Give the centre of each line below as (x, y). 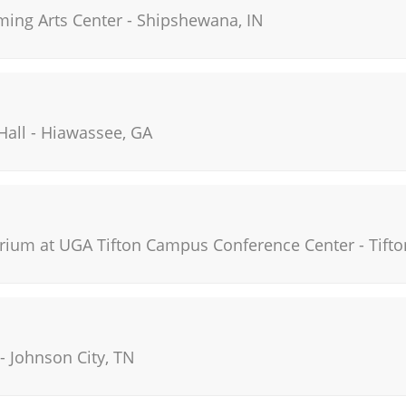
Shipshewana (188, 20)
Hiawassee (82, 132)
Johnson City (58, 357)
